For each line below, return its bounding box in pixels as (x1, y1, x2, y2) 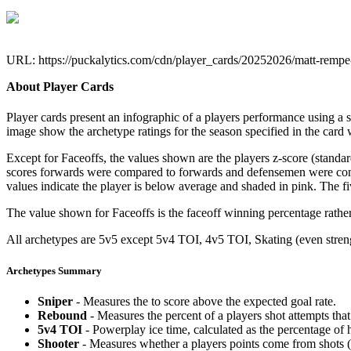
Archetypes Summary (6, 264, 102, 277)
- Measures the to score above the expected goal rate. (73, 294, 336, 308)
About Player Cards (6, 80, 114, 94)
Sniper (38, 294, 73, 308)
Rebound (38, 308, 87, 322)
